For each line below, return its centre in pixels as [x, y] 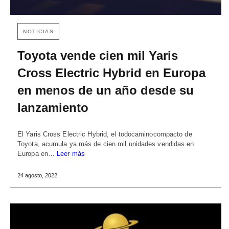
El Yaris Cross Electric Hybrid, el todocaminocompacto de [105, 134]
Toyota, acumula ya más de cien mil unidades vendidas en [106, 144]
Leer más [71, 154]
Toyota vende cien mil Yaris [98, 56]
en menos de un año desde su [106, 90]
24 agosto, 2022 [37, 176]
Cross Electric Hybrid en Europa [111, 73]
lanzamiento [53, 108]
